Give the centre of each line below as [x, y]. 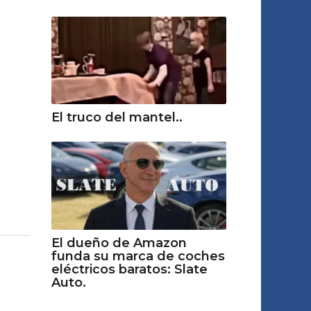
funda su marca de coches [138, 256]
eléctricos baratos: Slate [129, 269]
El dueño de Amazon [119, 243]
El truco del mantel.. [117, 118]
